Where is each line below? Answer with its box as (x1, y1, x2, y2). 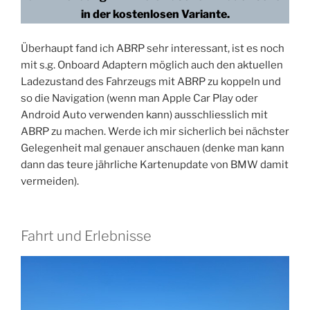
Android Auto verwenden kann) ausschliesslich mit (21, 109, 268, 122)
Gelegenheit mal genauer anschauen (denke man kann (21, 142, 284, 155)
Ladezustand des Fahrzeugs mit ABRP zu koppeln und (21, 75, 281, 89)
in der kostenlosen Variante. (80, 8, 230, 21)
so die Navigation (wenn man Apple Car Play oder (21, 92, 258, 105)
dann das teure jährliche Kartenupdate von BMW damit (21, 158, 289, 172)
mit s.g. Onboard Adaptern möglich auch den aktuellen (21, 59, 283, 72)
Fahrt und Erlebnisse (21, 227, 152, 244)
